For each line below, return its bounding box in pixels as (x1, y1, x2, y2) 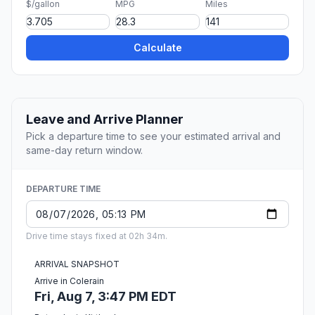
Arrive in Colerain (34, 276, 104, 287)
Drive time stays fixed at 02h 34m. (26, 231, 167, 242)
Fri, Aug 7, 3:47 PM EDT (34, 289, 176, 304)
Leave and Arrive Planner (26, 112, 184, 127)
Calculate (133, 41, 182, 54)
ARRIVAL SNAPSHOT (34, 259, 120, 270)
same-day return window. (26, 144, 143, 157)
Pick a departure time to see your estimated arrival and (26, 130, 281, 143)
